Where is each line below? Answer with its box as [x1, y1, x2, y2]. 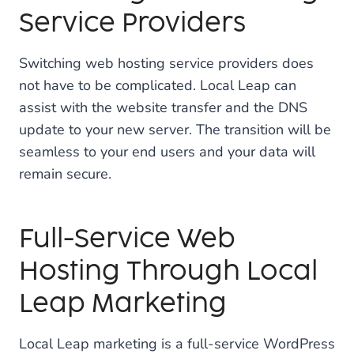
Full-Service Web [19, 224, 235, 254]
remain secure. [19, 164, 111, 183]
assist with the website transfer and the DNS [19, 98, 307, 117]
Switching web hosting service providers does [19, 54, 314, 73]
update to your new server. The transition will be [19, 120, 331, 139]
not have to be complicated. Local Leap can [19, 76, 296, 95]
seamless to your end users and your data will [19, 142, 315, 161]
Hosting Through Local [19, 256, 318, 286]
